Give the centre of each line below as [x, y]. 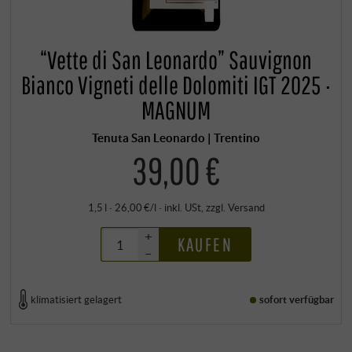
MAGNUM [176, 110]
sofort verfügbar [297, 299]
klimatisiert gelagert [77, 299]
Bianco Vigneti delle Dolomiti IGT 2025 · [176, 84]
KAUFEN [205, 245]
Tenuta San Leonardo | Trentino [176, 137]
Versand [246, 208]
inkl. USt [182, 208]
